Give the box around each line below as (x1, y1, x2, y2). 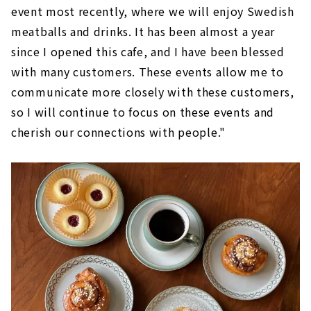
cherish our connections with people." (11, 124, 226, 141)
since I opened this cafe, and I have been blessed (11, 43, 285, 60)
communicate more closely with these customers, (11, 83, 294, 101)
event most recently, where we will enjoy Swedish (11, 3, 294, 20)
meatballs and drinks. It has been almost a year (11, 23, 275, 40)
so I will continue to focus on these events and (11, 103, 274, 121)
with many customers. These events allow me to (11, 63, 284, 81)
